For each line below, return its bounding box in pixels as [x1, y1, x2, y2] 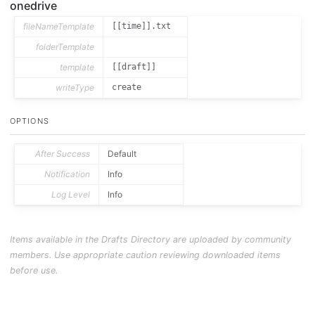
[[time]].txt [112, 21, 172, 32]
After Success [35, 148, 91, 160]
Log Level [51, 189, 91, 200]
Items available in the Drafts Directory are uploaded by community [10, 233, 291, 245]
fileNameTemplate [23, 21, 95, 32]
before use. [10, 264, 58, 276]
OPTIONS [10, 115, 49, 126]
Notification [44, 169, 91, 180]
